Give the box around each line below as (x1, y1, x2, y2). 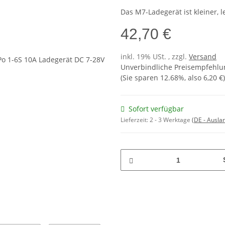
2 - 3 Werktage (150, 116, 192, 125)
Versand (189, 52, 216, 62)
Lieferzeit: (121, 116, 150, 125)
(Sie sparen (121, 73, 160, 83)
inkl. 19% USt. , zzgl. (121, 52, 189, 62)
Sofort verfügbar (129, 104, 184, 114)
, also (184, 73, 203, 83)
